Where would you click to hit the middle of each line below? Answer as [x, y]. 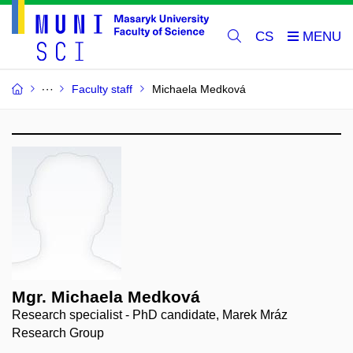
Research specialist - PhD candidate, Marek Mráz [150, 315]
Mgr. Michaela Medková [106, 297]
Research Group [58, 333]
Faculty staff [102, 89]
